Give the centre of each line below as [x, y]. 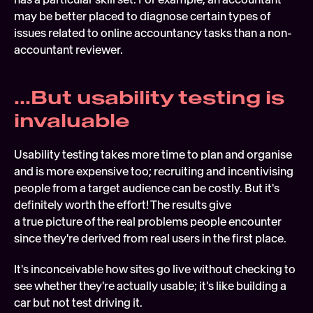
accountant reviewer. [68, 50]
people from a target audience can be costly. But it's [147, 188]
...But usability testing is [149, 97]
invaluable [72, 121]
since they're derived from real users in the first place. [150, 238]
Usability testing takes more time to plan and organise [153, 154]
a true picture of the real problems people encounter [148, 221]
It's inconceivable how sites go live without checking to [155, 269]
